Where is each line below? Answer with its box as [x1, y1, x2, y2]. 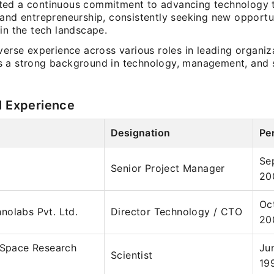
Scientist [111, 249, 153, 261]
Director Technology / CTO [111, 206, 242, 218]
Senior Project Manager [111, 162, 225, 174]
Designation [111, 127, 171, 139]
